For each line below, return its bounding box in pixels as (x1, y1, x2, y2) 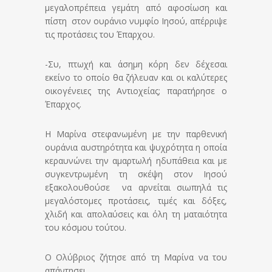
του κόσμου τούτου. (45, 222, 126, 234)
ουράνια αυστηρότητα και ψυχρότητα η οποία (45, 141, 227, 154)
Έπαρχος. (45, 98, 81, 110)
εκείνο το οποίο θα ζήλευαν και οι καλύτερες (45, 72, 227, 84)
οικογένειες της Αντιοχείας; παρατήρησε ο (45, 85, 227, 97)
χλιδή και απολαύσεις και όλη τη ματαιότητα (45, 208, 227, 220)
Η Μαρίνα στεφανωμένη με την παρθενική (45, 128, 227, 140)
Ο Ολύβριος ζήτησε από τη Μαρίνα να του (45, 251, 227, 263)
